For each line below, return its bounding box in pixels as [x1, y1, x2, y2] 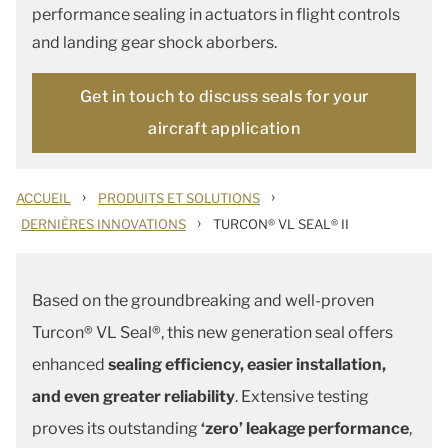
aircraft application [148, 119, 300, 138]
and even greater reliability [32, 387, 235, 406]
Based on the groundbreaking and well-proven [32, 291, 374, 310]
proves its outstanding [32, 419, 201, 438]
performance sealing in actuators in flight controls [32, 5, 400, 24]
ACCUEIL [16, 190, 71, 206]
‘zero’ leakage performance [201, 419, 409, 438]
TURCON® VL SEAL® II [213, 216, 349, 232]
